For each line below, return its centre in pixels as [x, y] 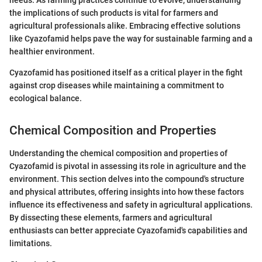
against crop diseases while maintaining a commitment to [117, 86]
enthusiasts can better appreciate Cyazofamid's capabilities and [128, 230]
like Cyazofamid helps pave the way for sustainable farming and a [131, 39]
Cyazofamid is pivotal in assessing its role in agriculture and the [128, 166]
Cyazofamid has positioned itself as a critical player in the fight [126, 73]
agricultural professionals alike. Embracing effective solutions [125, 26]
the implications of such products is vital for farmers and [114, 13]
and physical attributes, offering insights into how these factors [127, 192]
